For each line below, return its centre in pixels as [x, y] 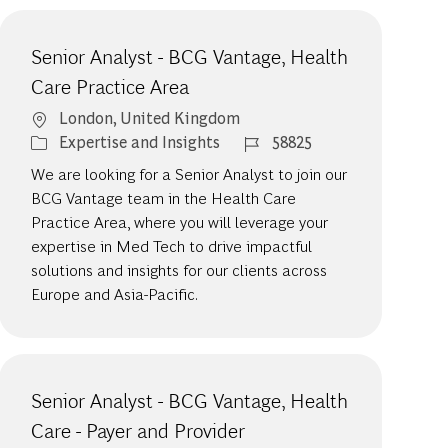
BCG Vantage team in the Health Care [164, 198]
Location [63, 117]
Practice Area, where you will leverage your [180, 222]
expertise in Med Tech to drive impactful [172, 246]
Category [63, 141]
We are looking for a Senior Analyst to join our [189, 174]
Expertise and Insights [140, 142]
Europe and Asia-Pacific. [115, 294]
